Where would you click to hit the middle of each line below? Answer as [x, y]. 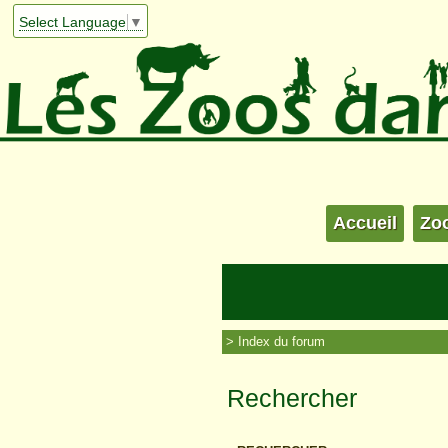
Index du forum [281, 342]
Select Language [73, 21]
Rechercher [292, 398]
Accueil [365, 223]
